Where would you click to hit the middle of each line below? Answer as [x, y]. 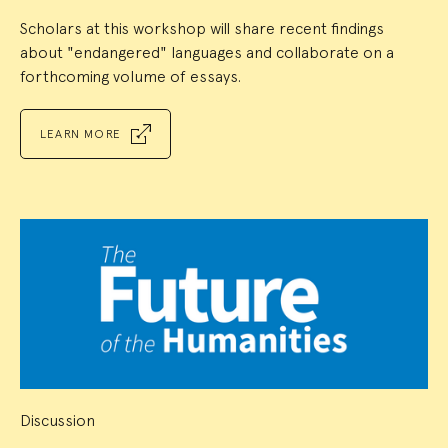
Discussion [57, 420]
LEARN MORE [80, 133]
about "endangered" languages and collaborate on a [207, 52]
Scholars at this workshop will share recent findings [202, 28]
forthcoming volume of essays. [130, 76]
